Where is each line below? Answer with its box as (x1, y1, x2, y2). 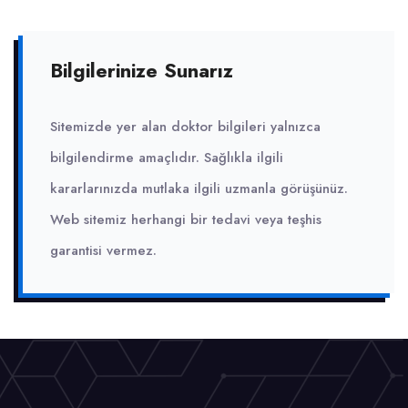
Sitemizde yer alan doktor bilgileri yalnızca (50, 116, 321, 137)
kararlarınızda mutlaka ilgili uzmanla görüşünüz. (50, 178, 348, 199)
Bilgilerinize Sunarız (50, 56, 233, 85)
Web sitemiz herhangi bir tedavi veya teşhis (50, 209, 321, 229)
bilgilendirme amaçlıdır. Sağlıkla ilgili (50, 147, 283, 168)
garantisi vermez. (50, 240, 157, 260)
